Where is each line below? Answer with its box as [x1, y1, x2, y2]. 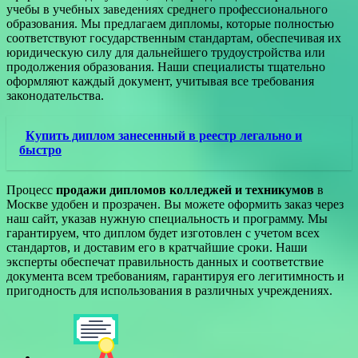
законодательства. [6, 89, 104, 103]
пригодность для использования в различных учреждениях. [6, 284, 332, 298]
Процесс [6, 183, 56, 197]
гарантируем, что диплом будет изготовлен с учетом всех [6, 226, 320, 241]
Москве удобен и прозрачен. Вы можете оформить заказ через [6, 197, 344, 212]
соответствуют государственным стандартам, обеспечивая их [6, 31, 341, 46]
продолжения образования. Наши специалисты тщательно [6, 60, 325, 74]
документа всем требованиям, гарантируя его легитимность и [6, 269, 344, 284]
